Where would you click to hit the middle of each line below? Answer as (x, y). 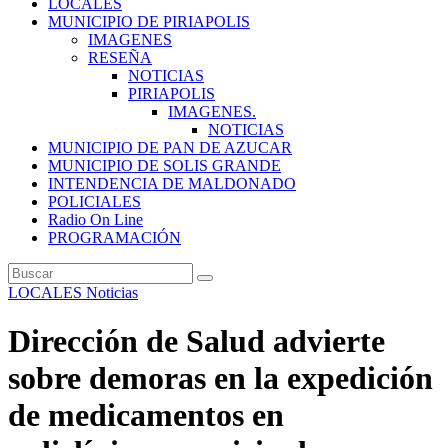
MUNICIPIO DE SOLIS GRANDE (164, 165)
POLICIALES (94, 201)
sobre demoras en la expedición (220, 378)
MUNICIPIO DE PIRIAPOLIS (149, 21)
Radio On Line (95, 219)
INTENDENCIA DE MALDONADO (172, 183)
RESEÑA (120, 57)
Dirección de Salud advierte (196, 341)
